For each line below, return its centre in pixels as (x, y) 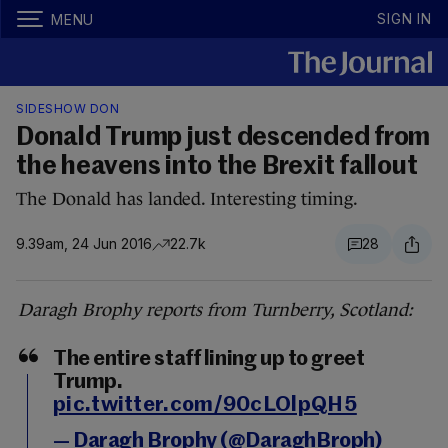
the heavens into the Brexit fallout (217, 167)
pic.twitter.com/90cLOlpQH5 (205, 405)
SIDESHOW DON (67, 108)
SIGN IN (404, 18)
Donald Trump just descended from (223, 138)
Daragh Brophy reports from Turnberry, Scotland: (215, 310)
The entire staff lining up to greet (209, 359)
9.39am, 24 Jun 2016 (84, 243)
